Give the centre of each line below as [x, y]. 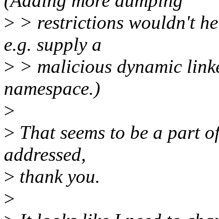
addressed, [45, 154]
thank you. [57, 176]
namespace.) [52, 88]
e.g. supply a [53, 44]
